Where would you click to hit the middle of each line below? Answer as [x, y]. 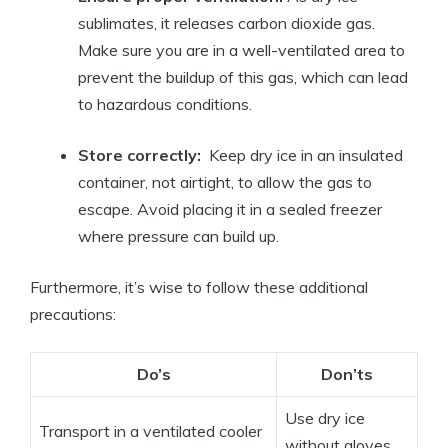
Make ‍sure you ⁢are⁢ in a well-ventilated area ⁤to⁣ [241, 50]
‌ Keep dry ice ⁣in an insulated [302, 155]
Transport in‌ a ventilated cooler [150, 431]
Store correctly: [139, 155]
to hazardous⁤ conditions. [165, 104]
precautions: [73, 314]
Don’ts [347, 374]
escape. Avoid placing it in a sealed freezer [230, 209]
